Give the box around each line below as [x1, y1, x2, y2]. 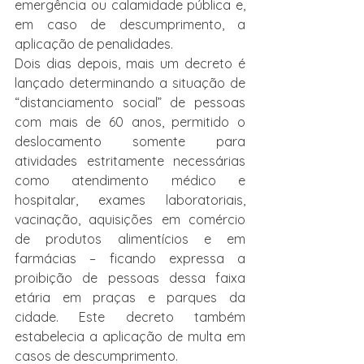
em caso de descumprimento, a [15, 16, 245, 32]
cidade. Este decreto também [15, 309, 245, 325]
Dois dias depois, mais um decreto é [15, 55, 245, 71]
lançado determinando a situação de [15, 75, 245, 91]
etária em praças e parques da [15, 289, 245, 305]
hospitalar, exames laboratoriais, [15, 192, 245, 208]
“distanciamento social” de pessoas [15, 94, 245, 110]
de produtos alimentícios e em [15, 231, 245, 247]
